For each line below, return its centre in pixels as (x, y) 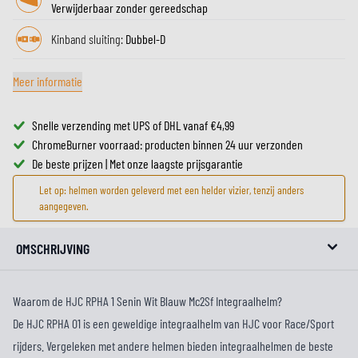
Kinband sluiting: (88, 39)
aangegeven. (64, 206)
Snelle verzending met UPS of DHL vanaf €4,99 (133, 125)
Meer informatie (48, 81)
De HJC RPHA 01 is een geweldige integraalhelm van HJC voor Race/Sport (173, 323)
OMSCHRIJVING (53, 249)
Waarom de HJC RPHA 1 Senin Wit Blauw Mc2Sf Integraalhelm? (147, 301)
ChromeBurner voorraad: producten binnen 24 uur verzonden (167, 144)
